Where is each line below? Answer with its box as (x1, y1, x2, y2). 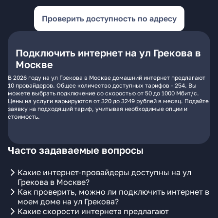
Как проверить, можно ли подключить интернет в (18, 187, 209, 197)
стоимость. (8, 113, 40, 120)
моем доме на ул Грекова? (18, 197, 119, 206)
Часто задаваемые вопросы (8, 144, 144, 156)
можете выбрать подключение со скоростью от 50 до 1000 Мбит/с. (8, 90, 199, 97)
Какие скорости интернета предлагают (18, 206, 169, 216)
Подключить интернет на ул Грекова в (16, 47, 201, 58)
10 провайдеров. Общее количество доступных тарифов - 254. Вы (8, 82, 197, 89)
